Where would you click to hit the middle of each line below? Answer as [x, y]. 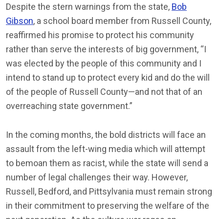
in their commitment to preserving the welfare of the [108, 205]
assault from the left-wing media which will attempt [106, 149]
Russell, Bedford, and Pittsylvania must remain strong [109, 191]
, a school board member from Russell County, [122, 21]
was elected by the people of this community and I [104, 63]
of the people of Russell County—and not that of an [104, 91]
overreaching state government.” [69, 106]
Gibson [20, 21]
